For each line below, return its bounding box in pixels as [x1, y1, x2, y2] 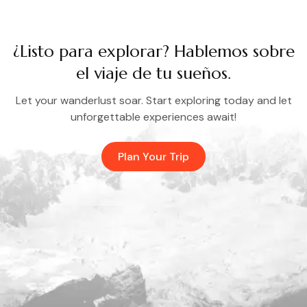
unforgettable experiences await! [71, 110, 236, 124]
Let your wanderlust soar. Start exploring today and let [15, 93, 292, 108]
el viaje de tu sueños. [76, 63, 231, 84]
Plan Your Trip [118, 149, 189, 164]
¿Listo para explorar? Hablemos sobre [12, 41, 295, 62]
